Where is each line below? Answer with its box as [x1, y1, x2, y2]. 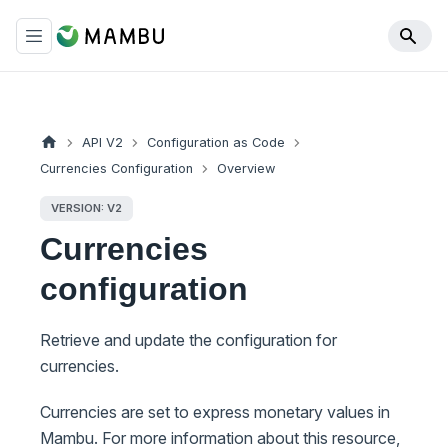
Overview [217, 161, 275, 176]
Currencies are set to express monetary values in [40, 402, 390, 423]
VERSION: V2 [51, 200, 122, 215]
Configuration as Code [146, 135, 285, 150]
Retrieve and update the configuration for [40, 330, 337, 351]
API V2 [81, 135, 123, 150]
